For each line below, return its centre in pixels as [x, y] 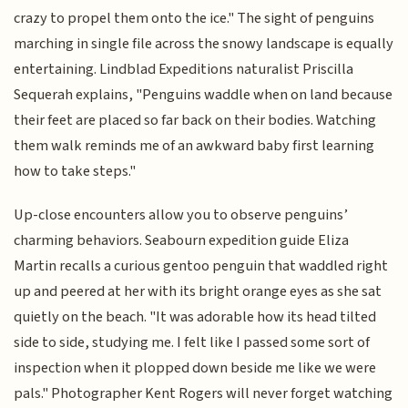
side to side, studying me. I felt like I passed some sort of [192, 343]
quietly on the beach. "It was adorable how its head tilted [195, 317]
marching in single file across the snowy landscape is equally [204, 43]
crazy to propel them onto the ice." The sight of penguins [194, 18]
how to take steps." [75, 171]
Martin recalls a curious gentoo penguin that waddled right [201, 266]
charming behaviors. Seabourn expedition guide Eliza [182, 241]
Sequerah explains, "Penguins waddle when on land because [204, 94]
